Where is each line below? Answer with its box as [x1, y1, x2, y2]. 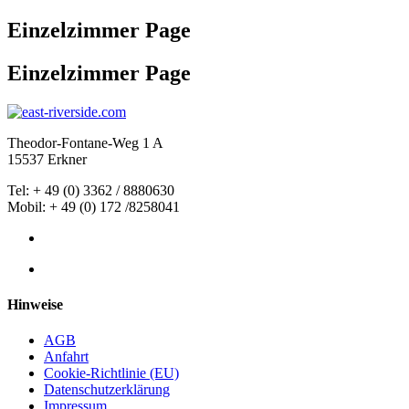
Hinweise [7, 296, 63, 312]
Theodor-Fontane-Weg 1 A [7, 134, 163, 151]
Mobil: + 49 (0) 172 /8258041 [7, 198, 180, 215]
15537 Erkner [7, 151, 87, 167]
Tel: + [7, 182, 45, 198]
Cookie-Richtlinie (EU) [44, 365, 179, 382]
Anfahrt [44, 349, 89, 365]
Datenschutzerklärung [44, 382, 170, 398]
